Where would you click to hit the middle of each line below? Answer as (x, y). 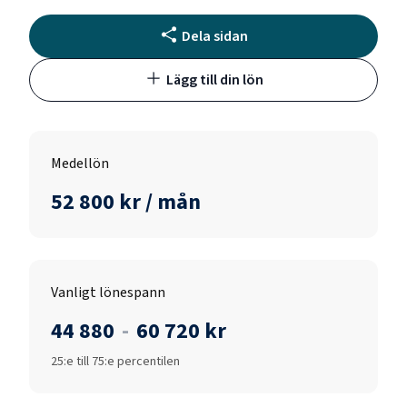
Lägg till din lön (214, 79)
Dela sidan (214, 36)
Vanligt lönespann (108, 292)
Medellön (80, 163)
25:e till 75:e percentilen (115, 361)
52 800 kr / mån (126, 202)
